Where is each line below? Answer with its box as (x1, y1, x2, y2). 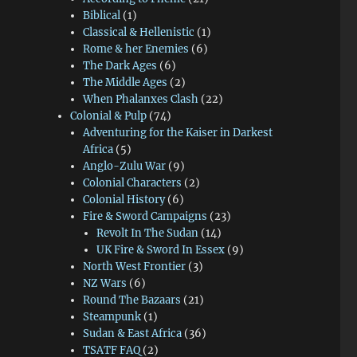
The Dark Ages (83, 59, 158, 73)
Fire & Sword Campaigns (83, 210, 208, 224)
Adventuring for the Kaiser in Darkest (83, 126, 273, 140)
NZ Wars (83, 277, 127, 291)
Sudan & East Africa (83, 327, 182, 341)
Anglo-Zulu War (83, 159, 167, 174)
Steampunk (83, 310, 142, 324)
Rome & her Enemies (83, 42, 190, 57)
